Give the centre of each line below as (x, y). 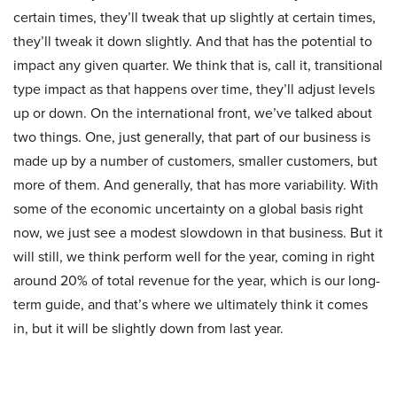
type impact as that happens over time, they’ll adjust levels (194, 90)
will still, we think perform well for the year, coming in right (194, 257)
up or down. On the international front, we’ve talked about (193, 113)
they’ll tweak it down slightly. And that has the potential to (193, 42)
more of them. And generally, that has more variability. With (196, 185)
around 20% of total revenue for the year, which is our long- (197, 281)
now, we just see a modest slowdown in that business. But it (198, 233)
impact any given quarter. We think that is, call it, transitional (198, 66)
